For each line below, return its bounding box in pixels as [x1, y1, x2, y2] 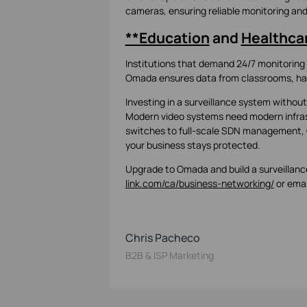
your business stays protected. [125, 138, 260, 151]
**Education [125, 28, 210, 48]
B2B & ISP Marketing [125, 248, 214, 262]
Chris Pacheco [125, 230, 200, 245]
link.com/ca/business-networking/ [125, 176, 274, 190]
